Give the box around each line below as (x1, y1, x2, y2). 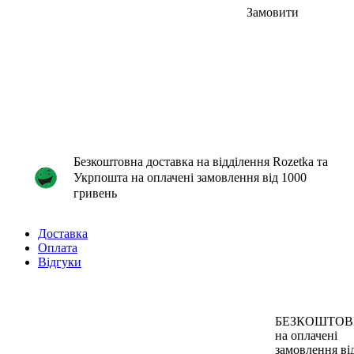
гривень (73, 186, 117, 200)
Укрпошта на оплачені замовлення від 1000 (73, 170, 307, 184)
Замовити (247, 5, 299, 19)
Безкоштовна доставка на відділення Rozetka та (73, 154, 328, 168)
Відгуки (38, 254, 81, 269)
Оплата (38, 240, 77, 254)
